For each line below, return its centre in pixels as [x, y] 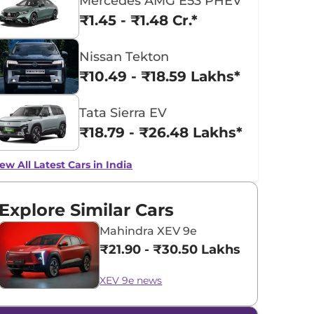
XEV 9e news [131, 280]
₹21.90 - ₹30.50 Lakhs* [173, 250]
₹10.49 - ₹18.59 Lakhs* [160, 76]
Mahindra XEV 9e [149, 231]
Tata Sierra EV [123, 113]
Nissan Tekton [124, 57]
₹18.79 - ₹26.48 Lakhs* [161, 132]
